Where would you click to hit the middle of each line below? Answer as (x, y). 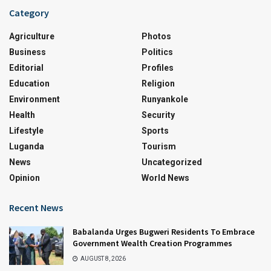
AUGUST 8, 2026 (103, 258)
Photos (156, 36)
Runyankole (165, 99)
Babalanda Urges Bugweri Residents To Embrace (164, 231)
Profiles (158, 67)
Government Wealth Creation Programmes (152, 243)
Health (22, 115)
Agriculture (32, 36)
